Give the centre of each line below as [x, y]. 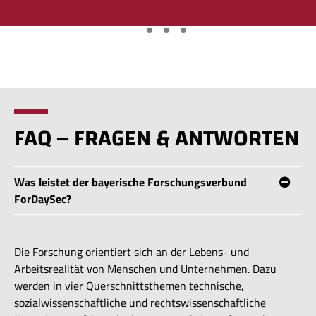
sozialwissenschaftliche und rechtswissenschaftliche [140, 302]
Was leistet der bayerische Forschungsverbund [130, 182]
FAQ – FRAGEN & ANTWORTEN [157, 138]
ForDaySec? [43, 199]
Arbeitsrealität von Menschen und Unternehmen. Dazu [145, 268]
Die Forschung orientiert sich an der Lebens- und [132, 251]
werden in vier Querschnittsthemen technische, [129, 285]
